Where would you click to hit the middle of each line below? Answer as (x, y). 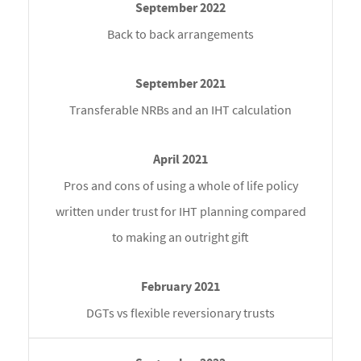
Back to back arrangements (180, 34)
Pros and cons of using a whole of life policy (180, 186)
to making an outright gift (180, 237)
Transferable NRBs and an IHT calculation (180, 110)
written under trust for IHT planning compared (180, 212)
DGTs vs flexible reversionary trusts (180, 313)
